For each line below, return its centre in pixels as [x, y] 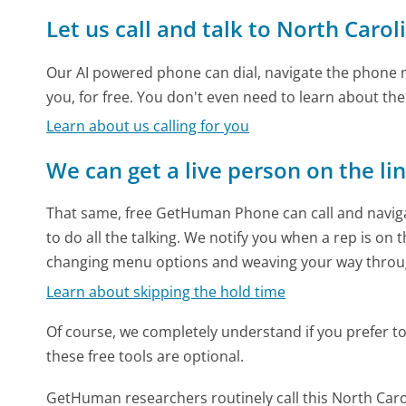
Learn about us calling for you [148, 126]
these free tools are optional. [145, 356]
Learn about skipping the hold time [166, 291]
